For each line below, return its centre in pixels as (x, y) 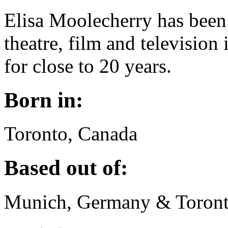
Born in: (46, 100)
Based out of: (69, 168)
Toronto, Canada (71, 134)
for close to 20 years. (88, 66)
